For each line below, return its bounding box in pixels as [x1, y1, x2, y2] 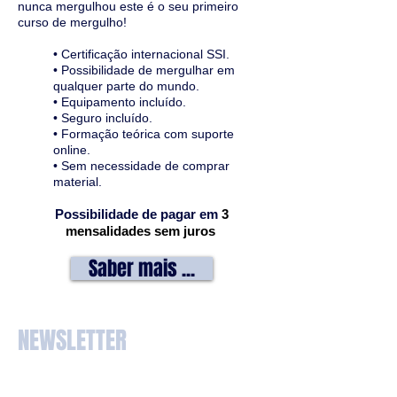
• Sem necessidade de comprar [53, 159, 230, 173]
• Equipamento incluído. [53, 95, 186, 109]
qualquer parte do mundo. [53, 79, 199, 93]
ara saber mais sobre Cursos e [26, 351, 249, 378]
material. [53, 175, 102, 189]
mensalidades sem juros [65, 223, 215, 238]
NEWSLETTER [18, 323, 137, 358]
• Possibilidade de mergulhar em [53, 63, 235, 77]
